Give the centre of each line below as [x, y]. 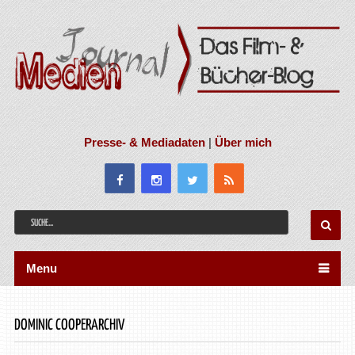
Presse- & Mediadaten [144, 142]
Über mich [243, 142]
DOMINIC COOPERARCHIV [69, 325]
